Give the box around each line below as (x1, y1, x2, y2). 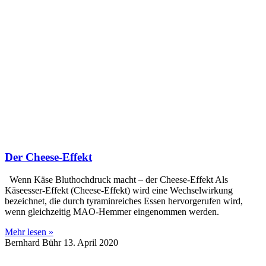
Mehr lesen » (5, 227, 53, 237)
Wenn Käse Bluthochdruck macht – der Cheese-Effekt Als (5, 175, 228, 185)
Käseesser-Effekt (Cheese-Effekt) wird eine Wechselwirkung (5, 185, 233, 196)
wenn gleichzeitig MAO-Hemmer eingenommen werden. (5, 207, 219, 217)
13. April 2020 (64, 237, 118, 248)
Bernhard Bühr (5, 237, 64, 248)
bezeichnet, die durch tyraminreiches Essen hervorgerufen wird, (5, 196, 243, 207)
